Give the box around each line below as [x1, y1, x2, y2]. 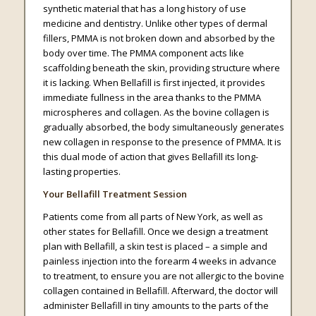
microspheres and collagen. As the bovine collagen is [42, 106, 269, 119]
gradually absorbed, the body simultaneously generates [42, 121, 284, 134]
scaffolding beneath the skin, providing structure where [42, 61, 280, 75]
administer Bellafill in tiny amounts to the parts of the [42, 299, 269, 312]
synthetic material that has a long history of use [42, 2, 246, 16]
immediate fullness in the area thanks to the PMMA [42, 91, 261, 104]
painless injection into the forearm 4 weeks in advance [42, 255, 276, 268]
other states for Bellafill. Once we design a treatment [42, 225, 268, 238]
